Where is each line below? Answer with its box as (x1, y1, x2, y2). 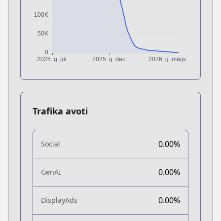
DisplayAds (41, 195, 77, 205)
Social (41, 139, 60, 148)
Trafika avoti (33, 105, 88, 117)
